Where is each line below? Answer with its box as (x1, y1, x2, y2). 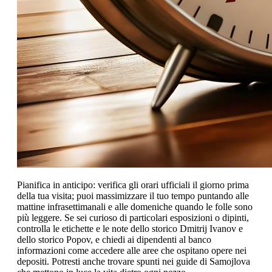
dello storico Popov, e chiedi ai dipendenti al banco (17, 234, 211, 245)
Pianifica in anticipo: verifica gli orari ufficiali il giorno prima (17, 179, 249, 190)
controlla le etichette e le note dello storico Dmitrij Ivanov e (17, 223, 243, 234)
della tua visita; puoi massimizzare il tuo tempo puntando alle (17, 190, 249, 201)
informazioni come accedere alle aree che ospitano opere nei (17, 245, 246, 256)
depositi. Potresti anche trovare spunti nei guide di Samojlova (17, 256, 250, 267)
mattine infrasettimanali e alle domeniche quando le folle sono (17, 201, 253, 212)
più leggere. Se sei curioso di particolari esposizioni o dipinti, (17, 212, 249, 223)
